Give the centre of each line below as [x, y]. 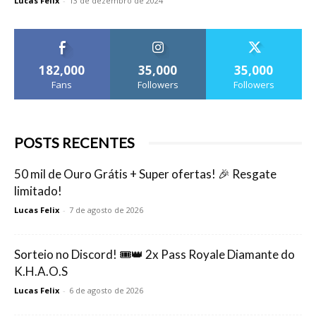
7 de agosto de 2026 [106, 210]
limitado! [38, 191]
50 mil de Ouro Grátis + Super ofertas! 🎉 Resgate [145, 174]
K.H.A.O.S [41, 272]
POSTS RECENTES [74, 143]
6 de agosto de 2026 [106, 291]
